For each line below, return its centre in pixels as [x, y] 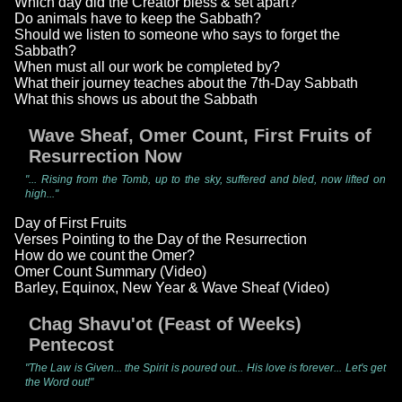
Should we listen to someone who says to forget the [177, 35]
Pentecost [71, 345]
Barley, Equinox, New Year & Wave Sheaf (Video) [172, 288]
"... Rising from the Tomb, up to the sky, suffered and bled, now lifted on [205, 180]
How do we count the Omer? [105, 256]
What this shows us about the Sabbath [136, 100]
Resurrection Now [105, 157]
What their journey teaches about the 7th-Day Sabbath [186, 83]
